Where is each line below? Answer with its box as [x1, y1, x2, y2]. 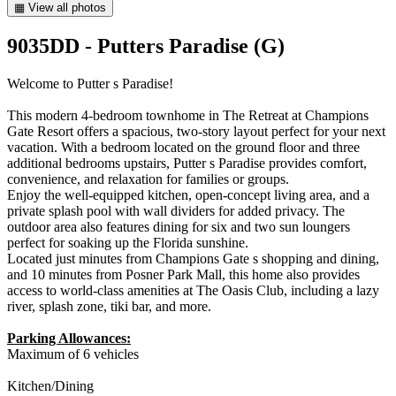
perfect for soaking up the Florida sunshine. [7, 234, 248, 250]
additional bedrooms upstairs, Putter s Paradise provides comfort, [7, 155, 367, 171]
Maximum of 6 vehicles [7, 346, 139, 362]
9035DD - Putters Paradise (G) [7, 34, 285, 57]
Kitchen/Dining [7, 377, 94, 393]
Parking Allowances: [7, 330, 131, 346]
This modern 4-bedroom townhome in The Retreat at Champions [7, 107, 369, 123]
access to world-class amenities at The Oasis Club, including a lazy [7, 282, 379, 298]
